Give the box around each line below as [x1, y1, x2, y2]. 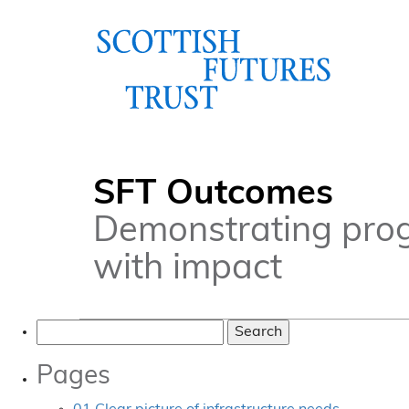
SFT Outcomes [93, 177, 333, 213]
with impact [93, 252, 282, 288]
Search [36, 321, 84, 336]
